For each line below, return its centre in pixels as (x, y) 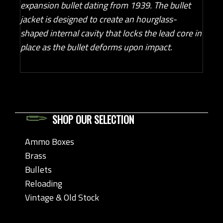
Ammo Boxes (50, 142)
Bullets (38, 170)
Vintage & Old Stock (62, 198)
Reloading (44, 184)
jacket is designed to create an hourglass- (99, 19)
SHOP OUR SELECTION (93, 119)
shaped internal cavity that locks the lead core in (111, 33)
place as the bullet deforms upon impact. (97, 47)
